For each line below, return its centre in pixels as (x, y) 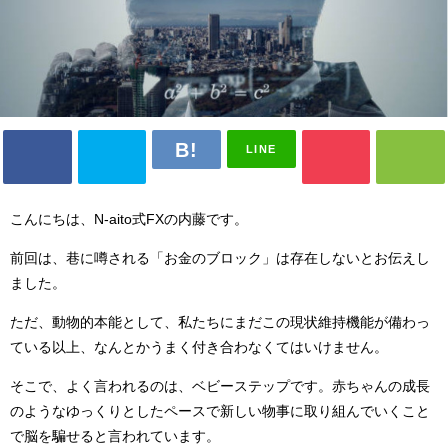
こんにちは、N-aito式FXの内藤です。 (129, 218)
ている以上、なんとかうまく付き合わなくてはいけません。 (199, 346)
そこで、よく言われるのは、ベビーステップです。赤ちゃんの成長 (220, 385)
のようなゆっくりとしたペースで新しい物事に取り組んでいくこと (220, 410)
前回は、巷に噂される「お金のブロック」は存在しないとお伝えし (220, 257)
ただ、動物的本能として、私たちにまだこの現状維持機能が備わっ (220, 321)
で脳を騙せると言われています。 (115, 435)
